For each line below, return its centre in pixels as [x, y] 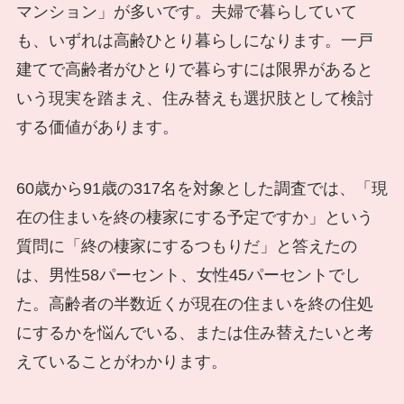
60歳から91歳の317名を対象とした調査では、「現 [202, 189]
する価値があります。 [97, 128]
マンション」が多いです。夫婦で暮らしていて [186, 12]
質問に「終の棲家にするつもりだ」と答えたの [186, 247]
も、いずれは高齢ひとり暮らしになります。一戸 [194, 41]
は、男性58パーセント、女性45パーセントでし [188, 275]
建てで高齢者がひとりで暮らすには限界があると [194, 70]
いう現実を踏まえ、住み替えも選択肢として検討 [194, 99]
